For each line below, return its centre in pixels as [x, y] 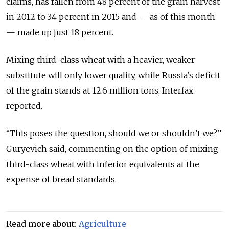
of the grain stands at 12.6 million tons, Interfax [100, 90]
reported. [24, 106]
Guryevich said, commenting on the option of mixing [112, 148]
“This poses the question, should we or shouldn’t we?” [114, 133]
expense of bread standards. [61, 179]
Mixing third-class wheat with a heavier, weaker [100, 60]
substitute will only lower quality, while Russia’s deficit [113, 75]
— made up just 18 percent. [60, 32]
